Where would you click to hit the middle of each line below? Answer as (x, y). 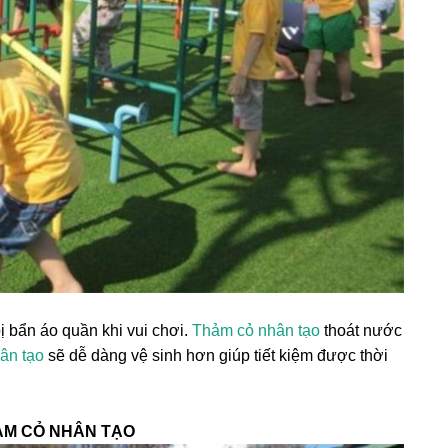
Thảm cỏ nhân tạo (256, 330)
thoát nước (361, 330)
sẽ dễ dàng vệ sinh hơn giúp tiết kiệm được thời (216, 355)
